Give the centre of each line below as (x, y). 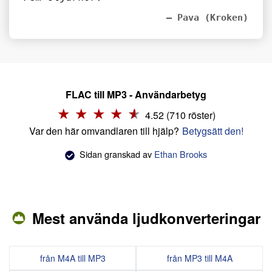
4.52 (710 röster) (180, 115)
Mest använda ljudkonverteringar (146, 218)
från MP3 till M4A (199, 258)
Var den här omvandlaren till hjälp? (104, 131)
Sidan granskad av (116, 154)
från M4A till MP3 (73, 258)
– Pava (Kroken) (207, 18)
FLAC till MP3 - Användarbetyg (136, 95)
